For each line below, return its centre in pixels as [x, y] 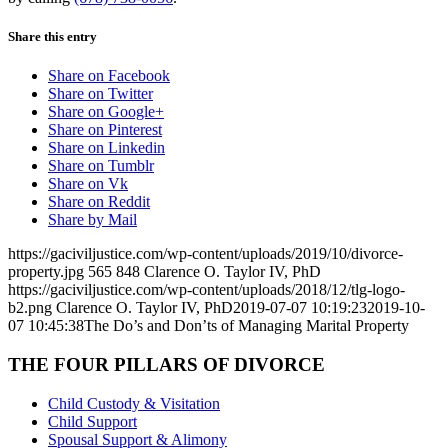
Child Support [92, 421]
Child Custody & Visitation [134, 403]
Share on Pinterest [105, 130]
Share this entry [52, 37]
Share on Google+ [106, 112]
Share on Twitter [100, 94]
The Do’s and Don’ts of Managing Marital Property [246, 326]
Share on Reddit [99, 202]
